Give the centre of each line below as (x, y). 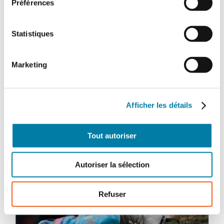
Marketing (29, 64)
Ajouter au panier (68, 21)
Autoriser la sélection (112, 164)
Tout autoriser (112, 135)
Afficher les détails (159, 105)
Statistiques (33, 33)
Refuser (112, 194)
